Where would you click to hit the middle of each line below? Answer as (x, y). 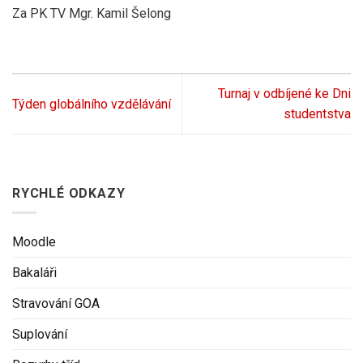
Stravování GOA (56, 304)
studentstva (317, 114)
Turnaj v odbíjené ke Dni (284, 94)
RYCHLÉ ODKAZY (69, 193)
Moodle (34, 242)
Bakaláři (34, 273)
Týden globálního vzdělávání (92, 104)
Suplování (40, 335)
